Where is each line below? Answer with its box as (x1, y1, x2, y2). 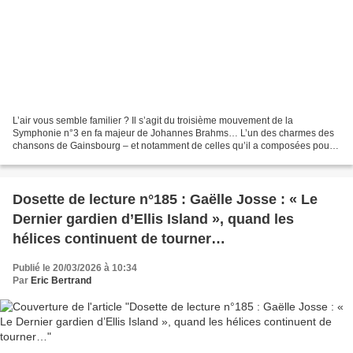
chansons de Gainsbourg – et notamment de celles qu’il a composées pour (13, 140, 333, 152)
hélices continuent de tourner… (13, 231, 225, 247)
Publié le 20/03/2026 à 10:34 (13, 262, 137, 274)
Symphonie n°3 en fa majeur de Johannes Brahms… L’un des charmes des (13, 128, 334, 139)
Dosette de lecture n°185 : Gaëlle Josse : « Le (13, 191, 318, 208)
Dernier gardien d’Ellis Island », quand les (13, 211, 294, 228)
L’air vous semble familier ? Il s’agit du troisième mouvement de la (13, 115, 293, 127)
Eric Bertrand (31, 275, 91, 287)
